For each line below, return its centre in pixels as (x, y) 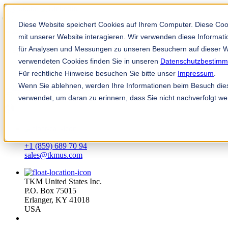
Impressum (196, 73)
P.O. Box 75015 (50, 191)
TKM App (94, 87)
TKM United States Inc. (63, 181)
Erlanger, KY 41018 (57, 200)
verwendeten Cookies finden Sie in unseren (89, 61)
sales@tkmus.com (53, 155)
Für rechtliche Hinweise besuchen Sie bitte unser (98, 73)
